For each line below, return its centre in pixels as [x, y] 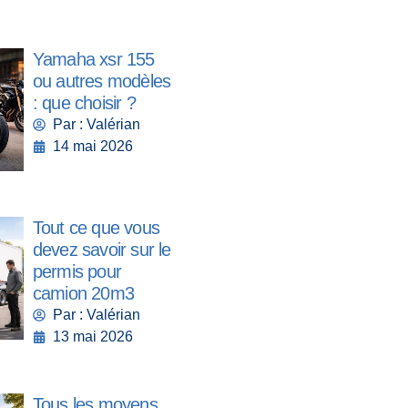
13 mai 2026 [93, 337]
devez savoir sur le [102, 250]
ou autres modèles [102, 82]
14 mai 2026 [93, 147]
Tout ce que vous [96, 228]
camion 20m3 [83, 294]
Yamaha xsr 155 [93, 60]
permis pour [77, 272]
